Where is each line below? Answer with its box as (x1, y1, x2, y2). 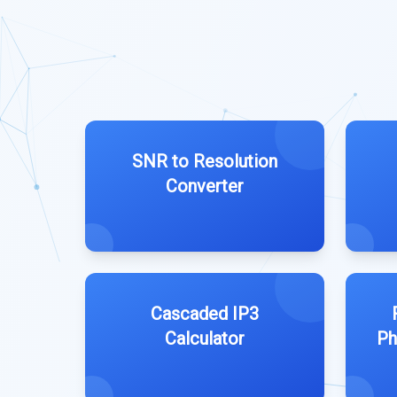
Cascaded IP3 (151, 303, 259, 324)
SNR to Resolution (132, 151, 277, 172)
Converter (166, 175, 244, 197)
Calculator (165, 328, 245, 349)
